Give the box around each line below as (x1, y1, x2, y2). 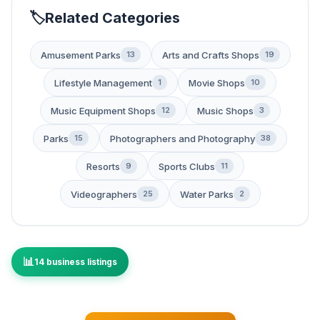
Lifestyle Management (54, 76, 152, 89)
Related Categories (45, 9, 180, 26)
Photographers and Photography (110, 132, 255, 144)
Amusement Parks (40, 49, 121, 61)
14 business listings (34, 256, 117, 267)
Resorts (86, 160, 120, 172)
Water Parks (179, 188, 234, 200)
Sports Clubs (159, 160, 215, 172)
